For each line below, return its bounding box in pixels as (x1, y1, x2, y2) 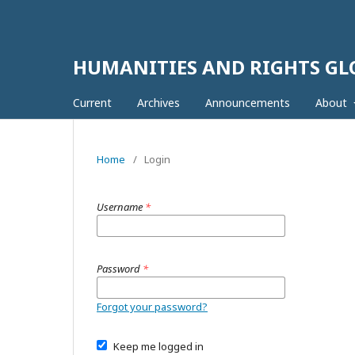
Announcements (205, 95, 290, 110)
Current (73, 95, 112, 110)
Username (97, 200, 145, 214)
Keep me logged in (113, 339, 204, 353)
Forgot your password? (97, 300, 208, 314)
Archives (137, 95, 180, 110)
